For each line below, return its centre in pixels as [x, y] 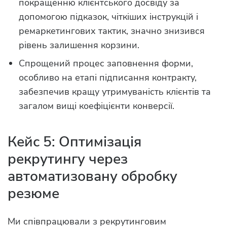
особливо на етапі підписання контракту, [108, 78]
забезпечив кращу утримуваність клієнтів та [115, 92]
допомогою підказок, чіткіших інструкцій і [108, 17]
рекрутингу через [68, 159]
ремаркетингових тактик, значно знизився [112, 31]
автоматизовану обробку [92, 177]
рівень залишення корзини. [79, 45]
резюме [33, 194]
